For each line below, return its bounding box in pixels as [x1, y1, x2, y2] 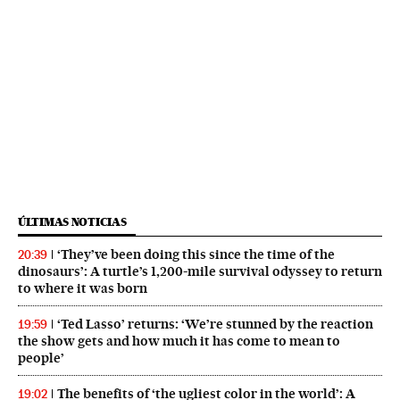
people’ [18, 350, 64, 367]
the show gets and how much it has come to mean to [18, 333, 340, 350]
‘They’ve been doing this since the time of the [57, 246, 335, 263]
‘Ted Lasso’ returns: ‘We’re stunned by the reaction [57, 316, 373, 333]
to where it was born [18, 280, 147, 297]
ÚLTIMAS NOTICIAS [18, 215, 127, 229]
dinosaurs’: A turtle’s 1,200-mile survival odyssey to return [18, 263, 382, 280]
